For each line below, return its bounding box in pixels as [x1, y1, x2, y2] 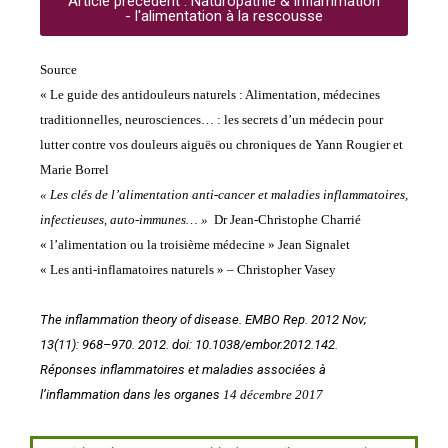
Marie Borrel [40, 162, 109, 178]
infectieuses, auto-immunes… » [40, 212, 208, 228]
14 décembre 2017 [220, 387, 323, 403]
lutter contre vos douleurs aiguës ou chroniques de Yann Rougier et [40, 137, 403, 153]
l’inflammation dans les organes [40, 387, 220, 403]
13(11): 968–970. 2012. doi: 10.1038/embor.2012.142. [40, 337, 338, 353]
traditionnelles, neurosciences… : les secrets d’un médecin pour [40, 112, 383, 128]
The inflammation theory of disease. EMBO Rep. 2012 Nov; [40, 312, 367, 328]
